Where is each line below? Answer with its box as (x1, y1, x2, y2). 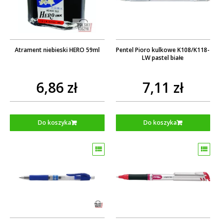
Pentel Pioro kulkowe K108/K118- (116, 45, 210, 54)
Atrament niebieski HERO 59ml (14, 45, 100, 54)
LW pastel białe (142, 53, 184, 62)
